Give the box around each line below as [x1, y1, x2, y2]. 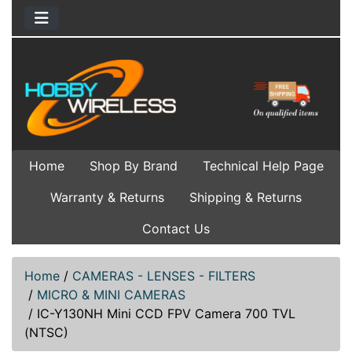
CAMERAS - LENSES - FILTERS [72, 267, 255, 284]
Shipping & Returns [189, 189, 302, 205]
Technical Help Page [202, 157, 324, 174]
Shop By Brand [89, 157, 178, 174]
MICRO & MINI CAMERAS [37, 286, 185, 302]
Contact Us [142, 220, 210, 236]
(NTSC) [24, 324, 68, 340]
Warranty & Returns [50, 189, 164, 205]
